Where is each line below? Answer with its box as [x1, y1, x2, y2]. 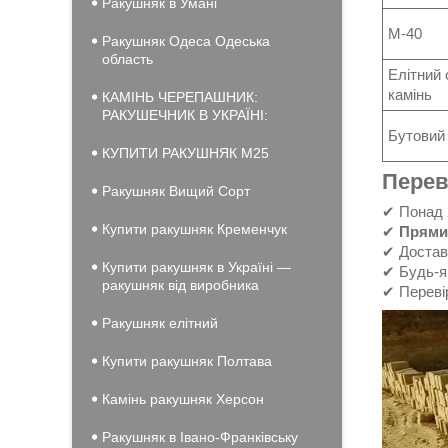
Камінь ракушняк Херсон [102, 391, 264, 407]
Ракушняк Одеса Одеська [102, 33, 270, 49]
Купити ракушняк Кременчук [102, 221, 287, 237]
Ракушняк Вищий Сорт [102, 183, 250, 199]
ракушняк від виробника [102, 277, 259, 293]
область [102, 51, 153, 67]
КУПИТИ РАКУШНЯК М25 [102, 145, 269, 161]
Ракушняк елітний [102, 315, 218, 331]
